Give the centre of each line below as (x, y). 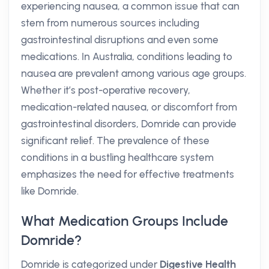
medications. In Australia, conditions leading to (127, 56)
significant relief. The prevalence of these (115, 141)
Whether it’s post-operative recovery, (106, 90)
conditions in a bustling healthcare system (117, 157)
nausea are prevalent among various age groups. (134, 73)
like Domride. (50, 191)
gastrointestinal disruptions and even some (120, 40)
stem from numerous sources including (110, 23)
